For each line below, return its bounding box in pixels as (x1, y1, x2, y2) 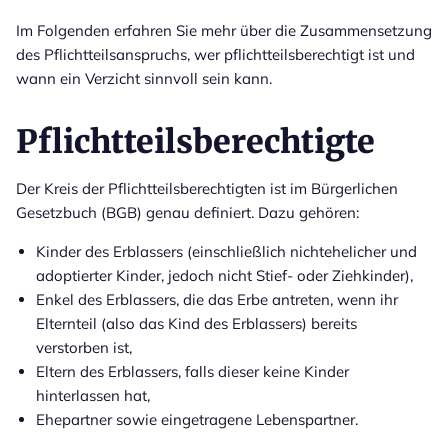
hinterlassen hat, (36, 385, 150, 405)
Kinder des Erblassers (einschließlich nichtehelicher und (36, 241, 417, 261)
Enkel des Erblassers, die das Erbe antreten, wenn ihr (36, 289, 398, 309)
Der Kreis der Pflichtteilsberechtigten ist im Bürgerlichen (16, 178, 398, 198)
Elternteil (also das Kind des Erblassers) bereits (36, 313, 357, 333)
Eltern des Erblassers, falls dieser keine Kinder (36, 361, 349, 381)
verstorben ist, (36, 337, 132, 357)
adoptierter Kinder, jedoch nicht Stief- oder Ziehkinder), (36, 265, 413, 285)
